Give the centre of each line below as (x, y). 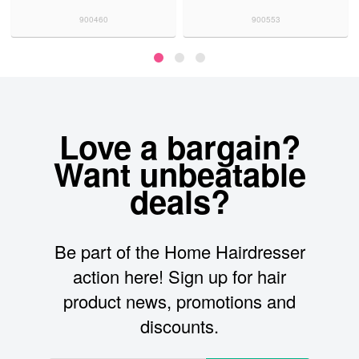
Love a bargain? (179, 147)
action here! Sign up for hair (179, 276)
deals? (179, 201)
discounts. (179, 326)
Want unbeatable (179, 174)
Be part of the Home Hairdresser (179, 252)
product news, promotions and (179, 301)
